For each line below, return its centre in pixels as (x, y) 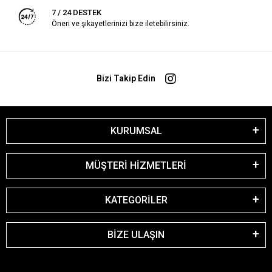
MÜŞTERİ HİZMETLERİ (136, 165)
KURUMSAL (136, 131)
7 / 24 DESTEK (76, 12)
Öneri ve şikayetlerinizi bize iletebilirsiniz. (120, 23)
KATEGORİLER (136, 200)
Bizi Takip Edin (126, 79)
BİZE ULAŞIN (136, 234)
